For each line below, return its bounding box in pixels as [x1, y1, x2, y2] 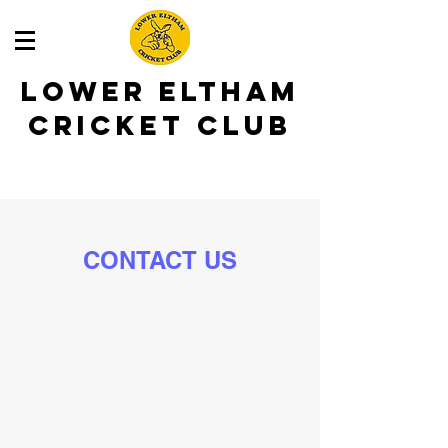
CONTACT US [83, 246, 237, 274]
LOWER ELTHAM [20, 74, 300, 108]
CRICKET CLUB [28, 108, 292, 142]
